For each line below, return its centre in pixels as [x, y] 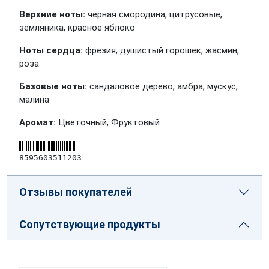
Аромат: [38, 122]
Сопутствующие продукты [90, 224]
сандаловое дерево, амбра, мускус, [162, 86]
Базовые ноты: [53, 86]
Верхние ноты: [52, 14]
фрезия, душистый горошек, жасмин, [161, 50]
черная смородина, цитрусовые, [154, 14]
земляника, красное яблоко [77, 28]
